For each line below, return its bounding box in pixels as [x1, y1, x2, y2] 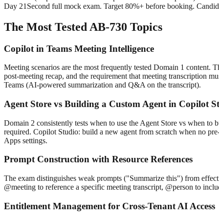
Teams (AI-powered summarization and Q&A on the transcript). [4, 81, 201, 89]
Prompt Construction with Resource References [4, 154, 193, 165]
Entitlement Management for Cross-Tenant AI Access [4, 200, 215, 211]
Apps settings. [4, 136, 47, 145]
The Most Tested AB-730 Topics [4, 20, 162, 33]
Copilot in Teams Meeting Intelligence [4, 43, 154, 54]
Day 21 [4, 1, 27, 10]
